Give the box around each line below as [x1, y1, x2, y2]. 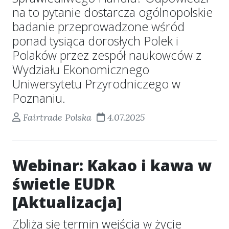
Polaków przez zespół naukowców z [12, 47, 201, 63]
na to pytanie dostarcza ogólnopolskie [12, 4, 213, 20]
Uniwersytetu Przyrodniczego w [12, 76, 180, 92]
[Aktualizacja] [12, 192, 122, 213]
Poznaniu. [12, 90, 65, 106]
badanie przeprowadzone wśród [12, 18, 185, 35]
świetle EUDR [12, 173, 115, 194]
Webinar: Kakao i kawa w [12, 155, 212, 176]
